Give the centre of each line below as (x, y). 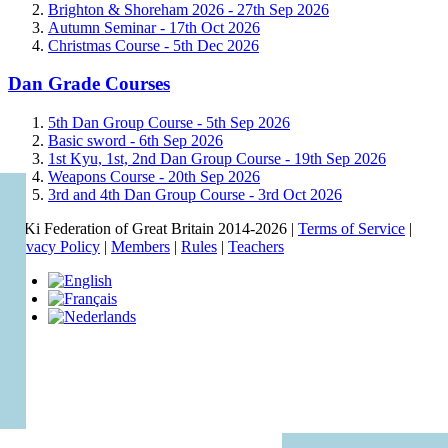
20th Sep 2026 (214, 176)
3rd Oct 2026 (300, 194)
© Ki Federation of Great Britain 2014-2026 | (153, 228)
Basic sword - (93, 140)
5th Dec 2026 (216, 45)
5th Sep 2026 (248, 122)
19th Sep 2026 (340, 158)
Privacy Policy (54, 246)
